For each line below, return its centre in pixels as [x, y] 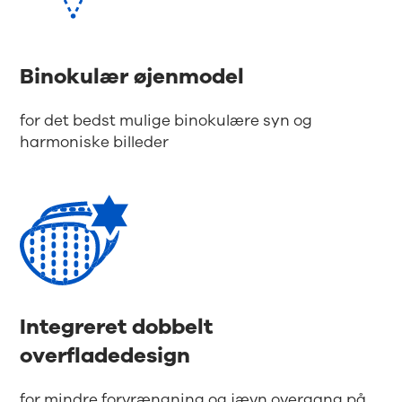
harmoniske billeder [95, 142]
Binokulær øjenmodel [132, 76]
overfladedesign [105, 355]
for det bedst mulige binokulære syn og [166, 120]
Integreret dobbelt [117, 326]
